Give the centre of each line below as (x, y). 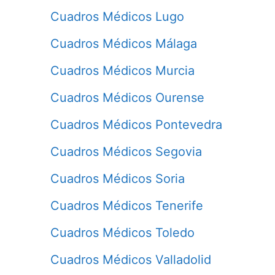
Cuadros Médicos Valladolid (131, 259)
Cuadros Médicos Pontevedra (136, 124)
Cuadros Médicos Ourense (127, 97)
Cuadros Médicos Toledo (122, 232)
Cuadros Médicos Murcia (122, 70)
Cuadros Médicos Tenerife (127, 205)
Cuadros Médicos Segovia (126, 151)
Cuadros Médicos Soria (118, 178)
